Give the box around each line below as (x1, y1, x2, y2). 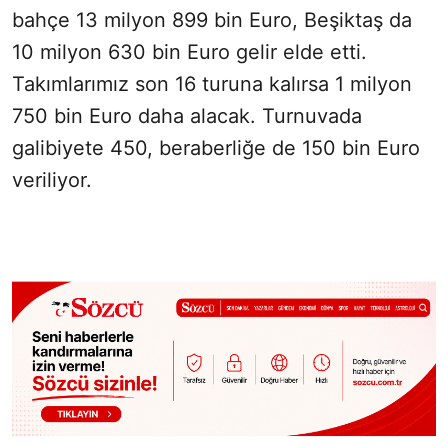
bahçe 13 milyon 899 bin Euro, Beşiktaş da (12, 8, 412, 33)
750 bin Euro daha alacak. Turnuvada (12, 104, 362, 129)
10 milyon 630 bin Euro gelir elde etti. (12, 40, 367, 65)
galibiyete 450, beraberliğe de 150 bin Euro (12, 136, 420, 161)
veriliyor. (12, 168, 92, 193)
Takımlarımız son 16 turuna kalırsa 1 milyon (12, 72, 412, 97)
